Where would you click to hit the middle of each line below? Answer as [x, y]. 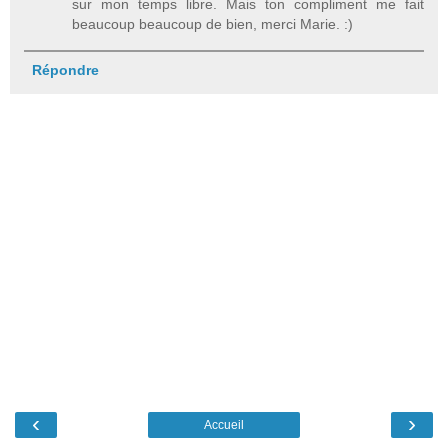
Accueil [224, 424]
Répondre [65, 69]
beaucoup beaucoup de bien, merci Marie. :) [213, 24]
